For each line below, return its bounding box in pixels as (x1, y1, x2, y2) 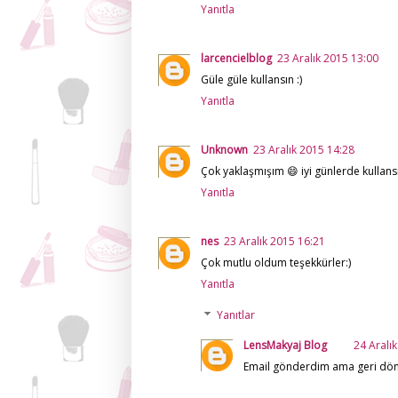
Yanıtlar (217, 307, 256, 323)
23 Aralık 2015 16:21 (224, 234, 325, 250)
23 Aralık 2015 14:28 (253, 142, 354, 158)
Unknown (201, 142, 248, 158)
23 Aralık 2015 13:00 (277, 51, 378, 67)
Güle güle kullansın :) (201, 72, 302, 88)
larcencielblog (201, 51, 272, 67)
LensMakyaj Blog (243, 338, 327, 354)
